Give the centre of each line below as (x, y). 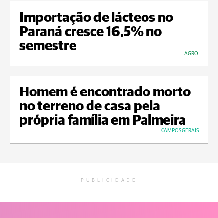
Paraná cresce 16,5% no (91, 32)
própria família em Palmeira (103, 121)
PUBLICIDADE (109, 180)
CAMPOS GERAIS (180, 131)
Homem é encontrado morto (105, 93)
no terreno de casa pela (90, 107)
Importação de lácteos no (96, 18)
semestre (48, 46)
